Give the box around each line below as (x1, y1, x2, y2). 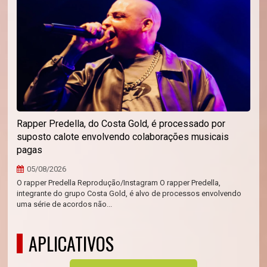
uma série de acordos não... (17, 199, 113, 209)
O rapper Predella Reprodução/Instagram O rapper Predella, (17, 178, 221, 187)
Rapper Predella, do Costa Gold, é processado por (17, 117, 226, 129)
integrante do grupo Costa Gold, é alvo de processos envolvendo (17, 188, 242, 198)
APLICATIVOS (29, 229, 114, 257)
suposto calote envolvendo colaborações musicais (17, 131, 229, 142)
